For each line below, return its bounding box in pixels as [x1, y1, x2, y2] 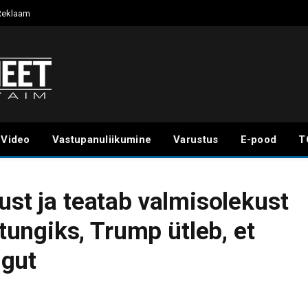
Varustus [173, 133, 219, 146]
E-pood [240, 133, 277, 146]
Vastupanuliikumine [52, 133, 152, 146]
